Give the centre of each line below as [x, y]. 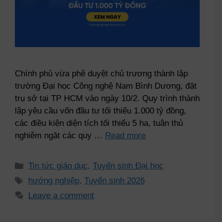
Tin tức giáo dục [58, 166]
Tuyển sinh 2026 [115, 181]
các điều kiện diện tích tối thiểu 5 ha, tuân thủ [99, 123]
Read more [125, 136]
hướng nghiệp [54, 181]
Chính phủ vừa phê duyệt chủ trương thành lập [101, 74]
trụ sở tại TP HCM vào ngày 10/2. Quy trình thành [107, 99]
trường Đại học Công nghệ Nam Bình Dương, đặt [106, 86]
